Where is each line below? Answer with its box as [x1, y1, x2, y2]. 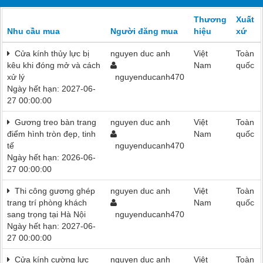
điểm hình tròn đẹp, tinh [7, 129, 96, 139]
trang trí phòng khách [7, 197, 87, 207]
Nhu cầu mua [7, 26, 60, 36]
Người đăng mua [110, 26, 178, 36]
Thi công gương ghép [10, 186, 95, 195]
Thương [194, 14, 227, 24]
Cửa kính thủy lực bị [10, 48, 89, 58]
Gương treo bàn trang [10, 117, 96, 127]
